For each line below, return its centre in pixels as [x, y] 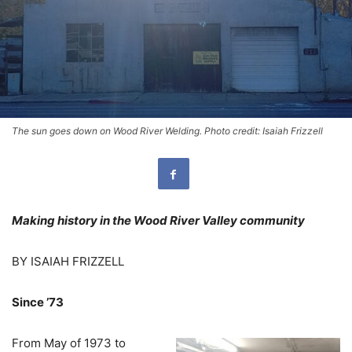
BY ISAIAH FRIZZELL [68, 262]
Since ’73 [38, 302]
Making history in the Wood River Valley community [158, 221]
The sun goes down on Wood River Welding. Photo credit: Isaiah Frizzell [167, 131]
